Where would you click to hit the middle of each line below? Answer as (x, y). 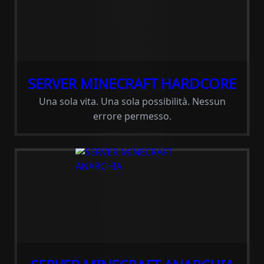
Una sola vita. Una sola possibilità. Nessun (132, 101)
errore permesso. (132, 116)
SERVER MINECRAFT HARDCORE (132, 83)
